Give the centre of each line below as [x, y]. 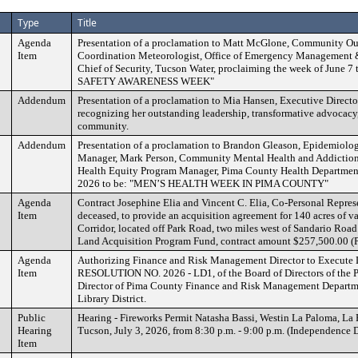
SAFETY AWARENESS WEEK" [146, 81]
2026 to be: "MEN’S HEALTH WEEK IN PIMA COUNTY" [203, 183]
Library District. [112, 298]
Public [32, 318]
